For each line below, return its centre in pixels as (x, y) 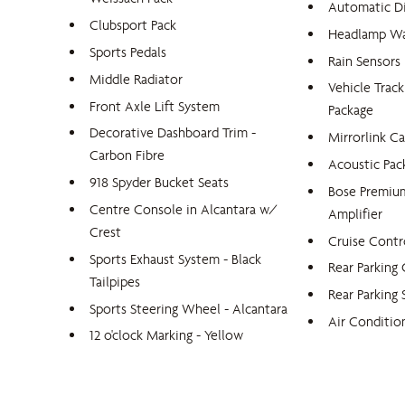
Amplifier (356, 213)
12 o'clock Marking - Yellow (166, 335)
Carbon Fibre (127, 155)
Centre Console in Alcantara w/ (183, 209)
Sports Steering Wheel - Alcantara (188, 308)
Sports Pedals (127, 52)
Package (351, 110)
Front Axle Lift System (154, 106)
